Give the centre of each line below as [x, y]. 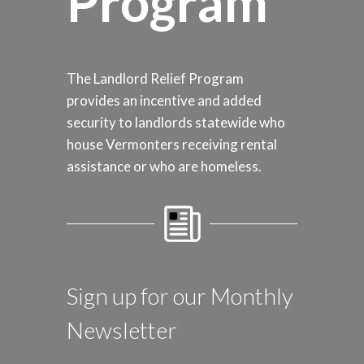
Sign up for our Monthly [180, 296]
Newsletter [122, 330]
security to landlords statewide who [176, 122]
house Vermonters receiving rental [172, 144]
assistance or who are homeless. [164, 166]
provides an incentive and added [164, 100]
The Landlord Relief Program [155, 78]
